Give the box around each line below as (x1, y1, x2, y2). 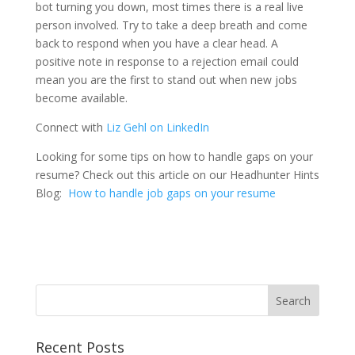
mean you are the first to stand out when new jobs (35, 72, 297, 87)
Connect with (35, 120, 106, 135)
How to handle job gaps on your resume (67, 185, 276, 200)
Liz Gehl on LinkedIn (105, 120, 209, 135)
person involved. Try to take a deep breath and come (35, 17, 307, 32)
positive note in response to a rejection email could (35, 54, 299, 69)
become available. (35, 90, 128, 105)
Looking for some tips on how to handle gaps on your (35, 149, 313, 164)
